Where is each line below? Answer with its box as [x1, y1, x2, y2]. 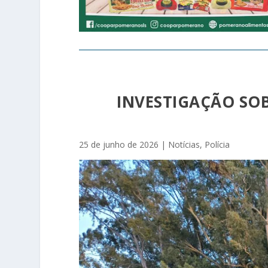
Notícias [168, 138, 200, 150]
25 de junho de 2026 [79, 138, 159, 150]
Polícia [205, 138, 230, 150]
